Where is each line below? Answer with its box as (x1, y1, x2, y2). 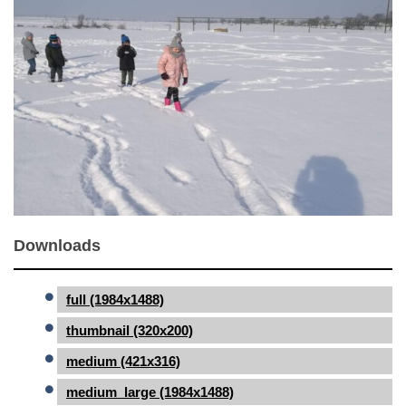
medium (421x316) (66, 353, 180, 369)
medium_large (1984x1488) (66, 383, 234, 400)
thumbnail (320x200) (66, 322, 193, 338)
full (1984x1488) (66, 291, 164, 307)
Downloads (14, 236, 101, 255)
